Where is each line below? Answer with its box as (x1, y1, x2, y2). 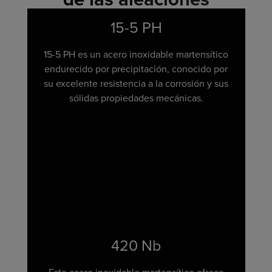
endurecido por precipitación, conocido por (44, 62, 228, 76)
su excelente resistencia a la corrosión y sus (44, 76, 228, 90)
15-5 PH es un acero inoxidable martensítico (44, 47, 228, 61)
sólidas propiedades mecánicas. (69, 91, 203, 105)
